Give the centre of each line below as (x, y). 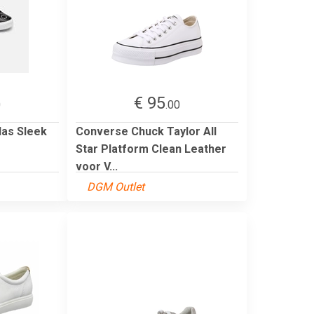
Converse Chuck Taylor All (146, 131)
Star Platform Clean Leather (151, 149)
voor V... (97, 166)
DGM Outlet (116, 186)
